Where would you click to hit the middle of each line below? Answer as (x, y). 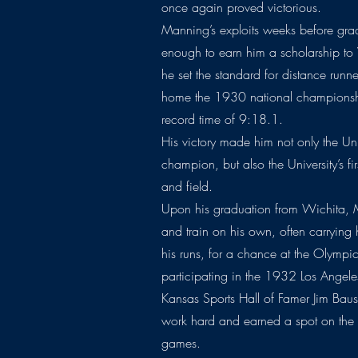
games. (181, 343)
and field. (187, 187)
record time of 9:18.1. (223, 119)
